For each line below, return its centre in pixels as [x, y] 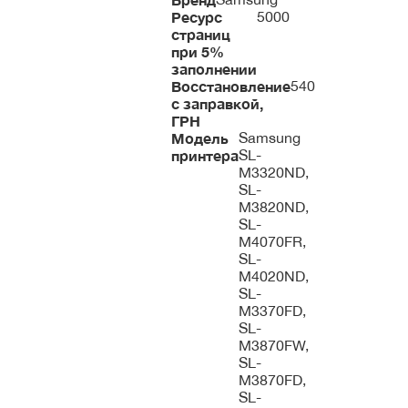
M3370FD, [272, 311]
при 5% [198, 51]
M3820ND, [274, 207]
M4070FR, [272, 241]
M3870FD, [272, 380]
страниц [201, 34]
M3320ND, [274, 172]
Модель [200, 138]
